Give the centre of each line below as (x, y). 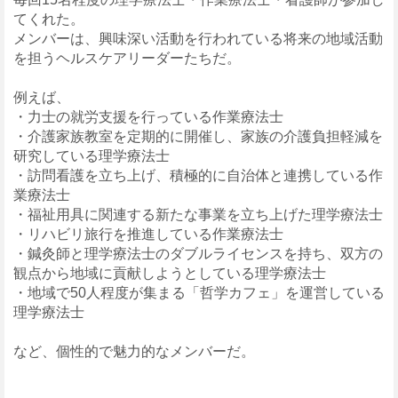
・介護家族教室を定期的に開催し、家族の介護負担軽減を (198, 136)
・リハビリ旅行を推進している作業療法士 (148, 234)
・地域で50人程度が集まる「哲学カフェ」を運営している (199, 292)
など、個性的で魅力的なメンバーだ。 (134, 351)
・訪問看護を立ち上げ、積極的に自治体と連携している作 (198, 175)
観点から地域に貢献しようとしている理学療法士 (170, 273)
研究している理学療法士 (92, 155)
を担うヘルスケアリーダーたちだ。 (127, 58)
